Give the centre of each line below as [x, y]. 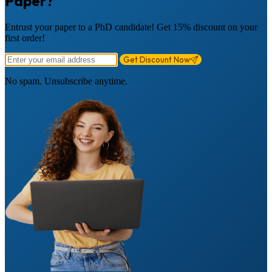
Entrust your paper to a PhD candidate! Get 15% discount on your [131, 27]
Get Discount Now [157, 59]
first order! [25, 38]
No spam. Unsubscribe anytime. [66, 81]
